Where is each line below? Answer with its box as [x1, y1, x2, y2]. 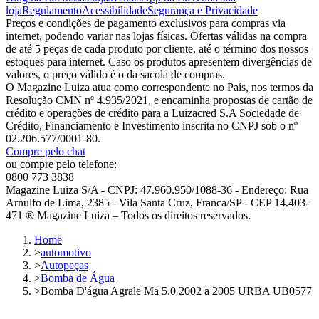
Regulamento [22, 4, 82, 16]
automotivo [41, 246, 91, 258]
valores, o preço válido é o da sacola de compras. [6, 68, 225, 80]
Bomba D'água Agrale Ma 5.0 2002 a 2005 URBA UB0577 [41, 284, 312, 297]
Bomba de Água [41, 271, 115, 284]
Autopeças [41, 258, 88, 271]
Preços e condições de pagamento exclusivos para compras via [6, 16, 286, 29]
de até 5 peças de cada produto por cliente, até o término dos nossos [6, 42, 308, 55]
